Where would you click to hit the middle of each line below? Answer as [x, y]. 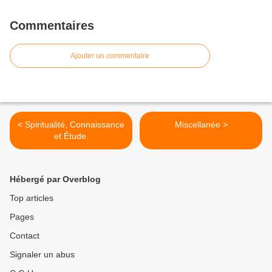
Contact [25, 236]
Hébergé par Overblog [55, 179]
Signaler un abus [42, 254]
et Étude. [71, 136]
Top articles [32, 198]
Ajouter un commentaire [110, 56]
